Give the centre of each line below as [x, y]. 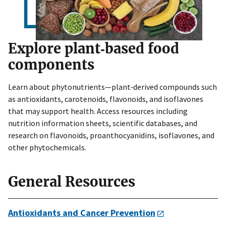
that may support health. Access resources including [98, 111]
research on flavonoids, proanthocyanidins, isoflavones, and [111, 135]
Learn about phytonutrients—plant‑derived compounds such [112, 87]
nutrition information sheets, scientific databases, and [103, 123]
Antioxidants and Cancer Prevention [82, 212]
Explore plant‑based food [94, 48]
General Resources [72, 181]
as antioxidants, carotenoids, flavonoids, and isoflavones [106, 99]
